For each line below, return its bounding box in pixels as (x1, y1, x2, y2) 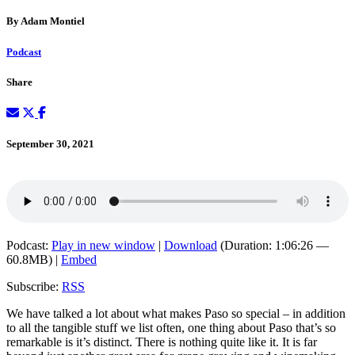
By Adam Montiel (6, 15, 85, 28)
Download (164, 239, 217, 253)
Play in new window (52, 239, 155, 253)
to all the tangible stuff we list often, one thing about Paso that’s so (6, 321, 336, 335)
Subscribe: (6, 280, 62, 294)
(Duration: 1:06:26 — (217, 239, 329, 253)
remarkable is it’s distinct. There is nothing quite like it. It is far (6, 335, 317, 349)
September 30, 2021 (6, 138, 94, 151)
